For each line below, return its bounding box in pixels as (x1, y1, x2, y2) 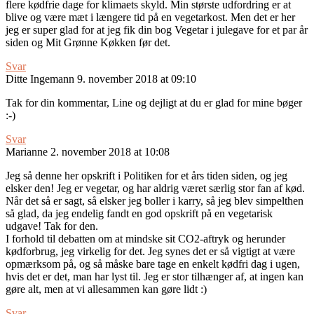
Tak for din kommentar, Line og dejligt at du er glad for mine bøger (6, 97, 302, 109)
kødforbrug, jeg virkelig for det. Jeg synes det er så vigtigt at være (6, 245, 295, 258)
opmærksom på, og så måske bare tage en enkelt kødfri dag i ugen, (6, 258, 300, 271)
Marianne (6, 146, 48, 158)
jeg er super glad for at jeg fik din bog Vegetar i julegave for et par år (6, 24, 308, 36)
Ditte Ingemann (6, 73, 74, 86)
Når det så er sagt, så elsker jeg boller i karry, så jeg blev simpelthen (6, 195, 303, 207)
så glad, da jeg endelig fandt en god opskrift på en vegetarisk (6, 207, 273, 220)
